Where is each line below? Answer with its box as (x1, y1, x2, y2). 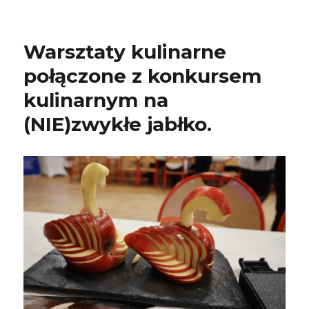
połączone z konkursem (23, 63, 262, 86)
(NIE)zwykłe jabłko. (23, 111, 212, 134)
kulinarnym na (23, 87, 169, 110)
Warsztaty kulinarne (23, 39, 227, 62)
